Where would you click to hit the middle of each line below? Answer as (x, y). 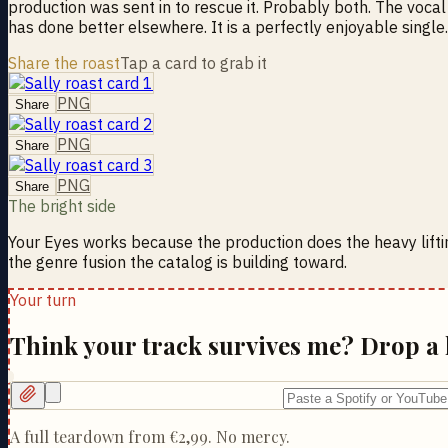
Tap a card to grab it (193, 62)
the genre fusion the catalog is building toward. (177, 261)
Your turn (43, 299)
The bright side (62, 205)
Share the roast (64, 62)
